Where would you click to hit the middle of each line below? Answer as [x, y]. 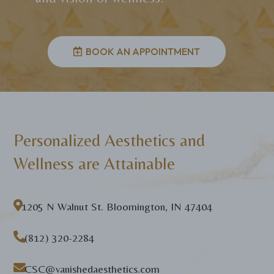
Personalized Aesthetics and [109, 140]
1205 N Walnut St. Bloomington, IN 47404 [117, 206]
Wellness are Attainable [94, 163]
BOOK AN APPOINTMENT [143, 51]
